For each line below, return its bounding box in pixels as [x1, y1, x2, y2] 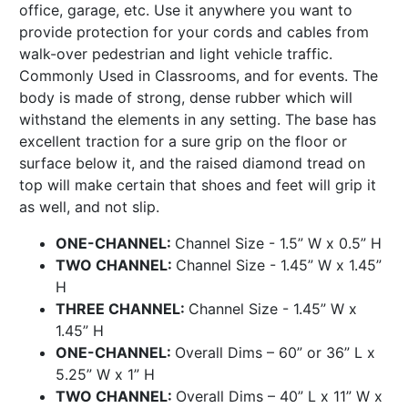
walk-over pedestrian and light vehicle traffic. [19, 44, 332, 63]
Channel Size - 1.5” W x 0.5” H [175, 233, 382, 252]
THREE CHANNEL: [56, 299, 189, 318]
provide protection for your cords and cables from [19, 22, 369, 41]
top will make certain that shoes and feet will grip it [19, 175, 376, 194]
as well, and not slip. [19, 197, 159, 216]
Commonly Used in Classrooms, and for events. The [19, 66, 378, 85]
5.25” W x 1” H [56, 364, 155, 383]
